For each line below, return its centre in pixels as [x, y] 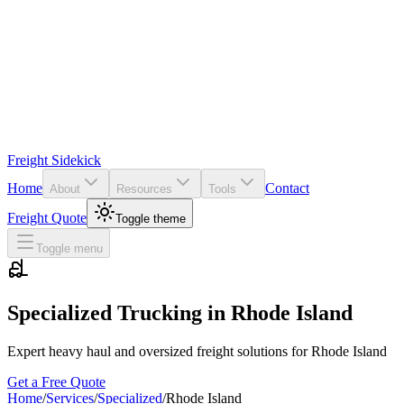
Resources [144, 189]
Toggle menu [69, 248]
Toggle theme [151, 219]
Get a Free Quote [56, 381]
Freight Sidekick [54, 160]
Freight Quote [47, 218]
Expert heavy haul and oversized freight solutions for [159, 351]
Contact [287, 188]
